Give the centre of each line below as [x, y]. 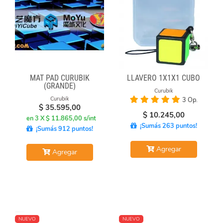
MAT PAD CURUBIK [59, 78]
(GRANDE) [59, 86]
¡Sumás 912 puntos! [63, 129]
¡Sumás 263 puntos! [167, 126]
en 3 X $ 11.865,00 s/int [61, 118]
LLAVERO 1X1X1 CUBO [164, 78]
